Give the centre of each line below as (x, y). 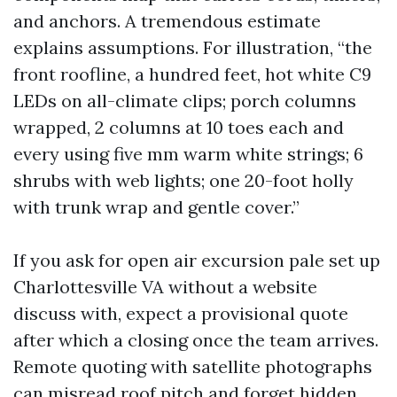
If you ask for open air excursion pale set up (197, 260)
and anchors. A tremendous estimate (167, 21)
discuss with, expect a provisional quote (181, 313)
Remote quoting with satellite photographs (193, 366)
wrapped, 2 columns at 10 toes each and (179, 127)
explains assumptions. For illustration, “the (193, 47)
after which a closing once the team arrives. (196, 340)
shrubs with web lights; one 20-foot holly (183, 180)
